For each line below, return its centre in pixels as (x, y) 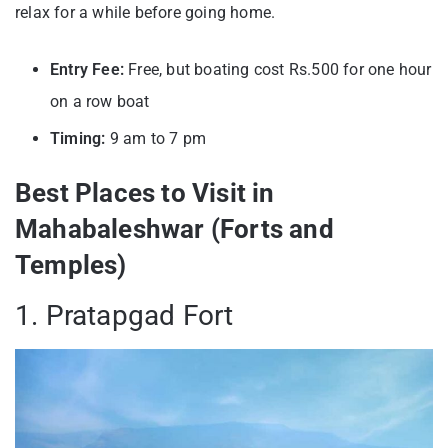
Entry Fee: (87, 69)
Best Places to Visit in (145, 192)
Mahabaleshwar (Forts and (174, 228)
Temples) (71, 264)
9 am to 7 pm (156, 138)
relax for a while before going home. (145, 12)
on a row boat (100, 101)
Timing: (78, 138)
